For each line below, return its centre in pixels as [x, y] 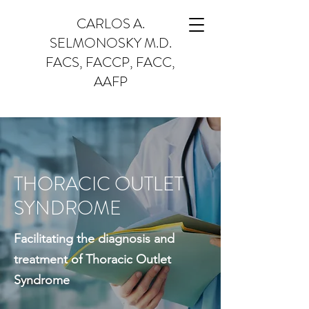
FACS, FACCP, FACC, [110, 62]
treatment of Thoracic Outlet [92, 259]
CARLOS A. [110, 24]
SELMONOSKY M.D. [110, 43]
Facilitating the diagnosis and [94, 239]
